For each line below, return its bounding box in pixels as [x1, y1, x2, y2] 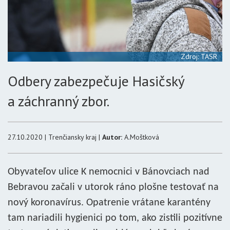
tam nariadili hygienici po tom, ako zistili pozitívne [8, 213, 222, 223]
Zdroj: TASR [181, 52, 217, 61]
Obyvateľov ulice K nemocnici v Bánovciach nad [8, 167, 209, 177]
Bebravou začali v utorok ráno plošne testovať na [8, 182, 219, 193]
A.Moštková [122, 132, 159, 142]
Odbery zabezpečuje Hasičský [8, 71, 184, 90]
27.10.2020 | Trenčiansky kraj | [8, 132, 102, 142]
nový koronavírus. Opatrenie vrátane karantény [8, 198, 210, 208]
